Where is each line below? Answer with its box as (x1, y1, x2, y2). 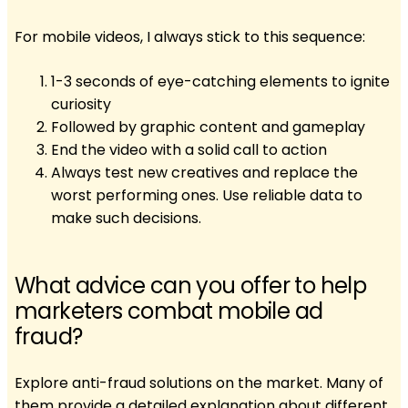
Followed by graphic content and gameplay (51, 116, 365, 138)
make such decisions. (51, 207, 201, 229)
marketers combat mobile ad (15, 295, 323, 326)
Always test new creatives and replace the (51, 161, 358, 183)
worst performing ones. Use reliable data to (51, 184, 362, 206)
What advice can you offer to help (15, 270, 367, 301)
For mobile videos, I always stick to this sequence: (15, 25, 365, 47)
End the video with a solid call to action (51, 138, 327, 160)
